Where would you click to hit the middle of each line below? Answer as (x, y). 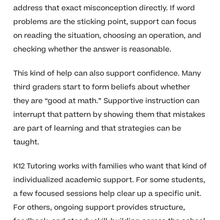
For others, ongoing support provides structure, (99, 207)
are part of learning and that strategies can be (97, 128)
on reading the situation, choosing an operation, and (107, 35)
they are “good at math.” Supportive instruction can (106, 101)
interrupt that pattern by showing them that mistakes (109, 114)
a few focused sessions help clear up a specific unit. (107, 193)
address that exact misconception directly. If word (104, 8)
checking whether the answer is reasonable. (92, 49)
